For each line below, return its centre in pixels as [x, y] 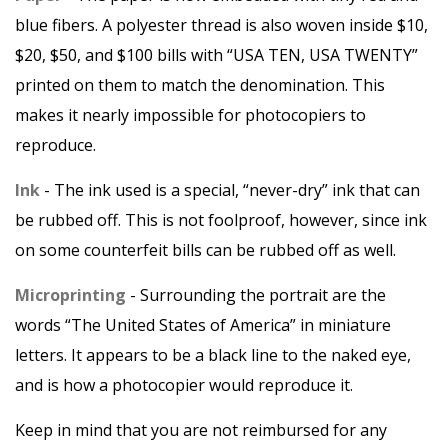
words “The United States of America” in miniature [203, 325]
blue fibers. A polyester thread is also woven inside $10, [221, 25]
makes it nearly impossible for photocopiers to [190, 115]
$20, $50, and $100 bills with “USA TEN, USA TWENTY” [216, 55]
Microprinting [70, 295]
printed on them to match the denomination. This [200, 85]
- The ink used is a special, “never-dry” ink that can [230, 190]
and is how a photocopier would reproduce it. [184, 385]
